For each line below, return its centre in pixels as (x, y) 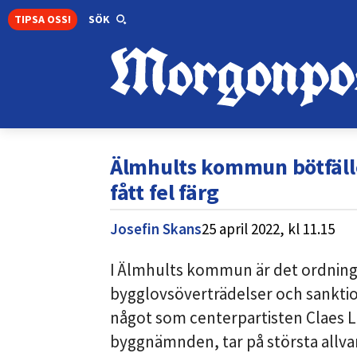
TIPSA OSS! (43, 19)
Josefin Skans (156, 229)
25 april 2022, (243, 229)
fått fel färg (165, 192)
